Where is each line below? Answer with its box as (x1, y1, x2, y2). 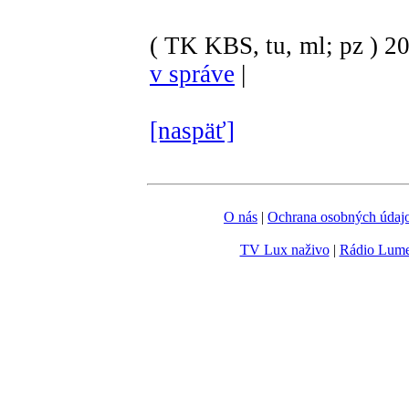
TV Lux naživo (239, 242, 330, 257)
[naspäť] (150, 116, 235, 144)
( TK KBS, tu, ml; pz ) (150, 31, 378, 59)
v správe (150, 59, 235, 88)
